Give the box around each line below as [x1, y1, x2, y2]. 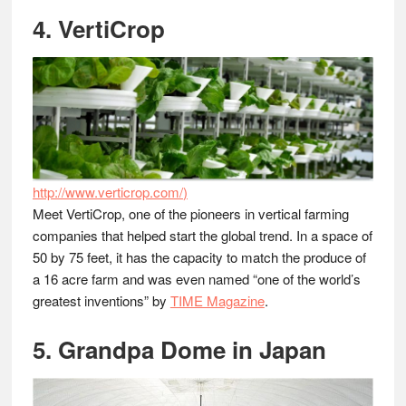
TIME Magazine [169, 291, 265, 310]
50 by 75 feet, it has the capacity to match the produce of [32, 247, 366, 266]
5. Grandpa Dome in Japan [32, 333, 326, 366]
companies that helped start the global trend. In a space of [32, 226, 372, 245]
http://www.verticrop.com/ [32, 182, 183, 201]
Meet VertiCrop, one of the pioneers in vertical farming [32, 204, 349, 223]
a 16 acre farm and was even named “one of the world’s [32, 269, 361, 288]
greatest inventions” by [32, 291, 170, 310]
